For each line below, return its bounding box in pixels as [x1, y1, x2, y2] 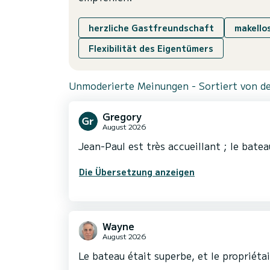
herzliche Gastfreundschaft [89, 22, 214, 34]
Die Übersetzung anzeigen [79, 166, 195, 178]
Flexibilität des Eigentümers [89, 42, 213, 55]
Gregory [102, 109, 142, 124]
